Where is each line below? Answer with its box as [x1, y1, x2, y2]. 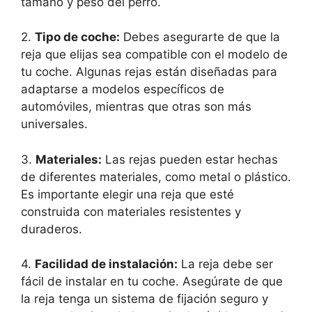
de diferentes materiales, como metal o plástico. [21, 169, 291, 184]
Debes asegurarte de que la [120, 30, 280, 45]
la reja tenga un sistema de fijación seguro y [21, 292, 268, 306]
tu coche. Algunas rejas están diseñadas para [21, 65, 277, 79]
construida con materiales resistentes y [21, 204, 241, 219]
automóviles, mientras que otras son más [21, 100, 251, 114]
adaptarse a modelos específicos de [21, 82, 224, 97]
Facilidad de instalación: [35, 257, 178, 272]
